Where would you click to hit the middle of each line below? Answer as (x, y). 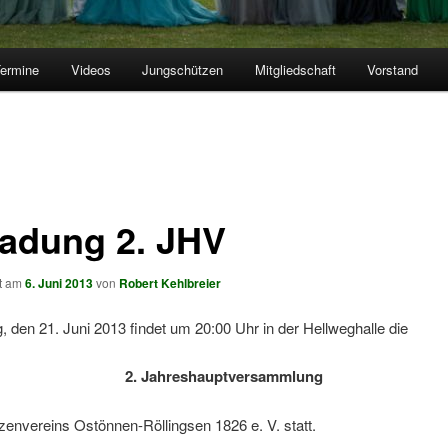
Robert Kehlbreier (169, 282)
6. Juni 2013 (58, 282)
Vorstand (393, 70)
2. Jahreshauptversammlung (223, 376)
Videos (90, 70)
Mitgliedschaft (295, 70)
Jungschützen (183, 70)
